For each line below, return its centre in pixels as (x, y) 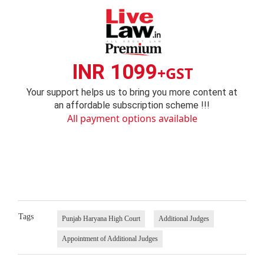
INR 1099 (114, 72)
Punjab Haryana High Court (101, 218)
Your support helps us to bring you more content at (132, 93)
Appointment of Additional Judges (110, 238)
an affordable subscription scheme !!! (132, 105)
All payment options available (132, 119)
